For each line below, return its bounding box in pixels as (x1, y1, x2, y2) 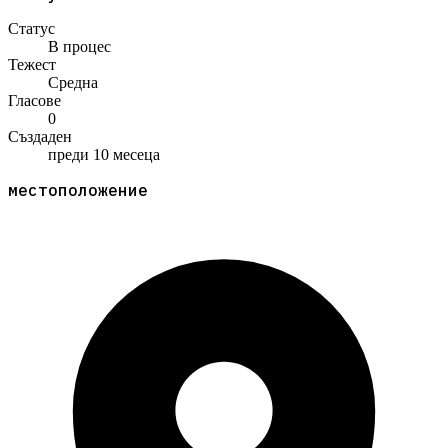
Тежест (8, 56, 56, 74)
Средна (48, 74, 98, 92)
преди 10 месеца (48, 146, 160, 164)
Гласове (8, 92, 61, 110)
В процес (48, 38, 111, 56)
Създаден (8, 128, 72, 146)
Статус (8, 20, 55, 38)
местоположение (8, 180, 148, 201)
